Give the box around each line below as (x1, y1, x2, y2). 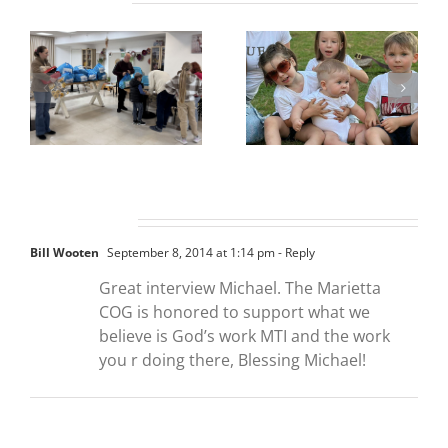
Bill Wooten (30, 243, 99, 261)
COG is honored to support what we (99, 300, 370, 323)
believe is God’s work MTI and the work (99, 324, 390, 347)
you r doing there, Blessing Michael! (99, 348, 366, 371)
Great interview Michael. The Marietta (99, 276, 381, 299)
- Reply (275, 243, 315, 261)
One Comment (30, 209, 130, 234)
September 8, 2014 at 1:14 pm (104, 243, 275, 261)
